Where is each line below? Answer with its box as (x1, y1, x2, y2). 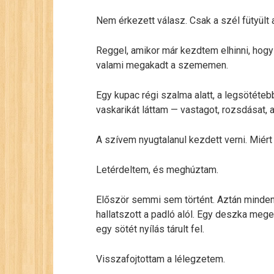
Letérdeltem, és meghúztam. (96, 164, 218, 176)
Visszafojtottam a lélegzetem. (96, 253, 225, 265)
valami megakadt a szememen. (96, 59, 228, 71)
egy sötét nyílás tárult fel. (96, 223, 204, 235)
